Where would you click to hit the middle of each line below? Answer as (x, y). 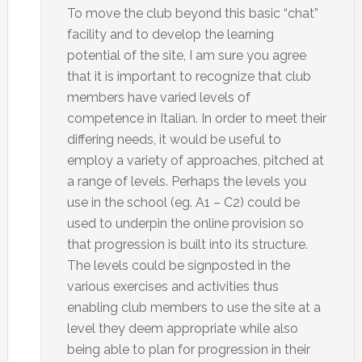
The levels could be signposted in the (178, 265)
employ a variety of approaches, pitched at (195, 160)
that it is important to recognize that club (189, 76)
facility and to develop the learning (170, 34)
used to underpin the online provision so (185, 223)
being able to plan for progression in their (188, 349)
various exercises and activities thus (173, 286)
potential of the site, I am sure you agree (186, 55)
